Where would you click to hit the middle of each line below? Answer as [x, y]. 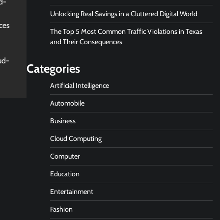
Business [63, 121]
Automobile [67, 103]
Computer [65, 156]
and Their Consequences [87, 42]
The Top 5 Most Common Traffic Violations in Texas [126, 31]
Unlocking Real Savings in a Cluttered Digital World [124, 14]
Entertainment [71, 192]
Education [65, 174]
